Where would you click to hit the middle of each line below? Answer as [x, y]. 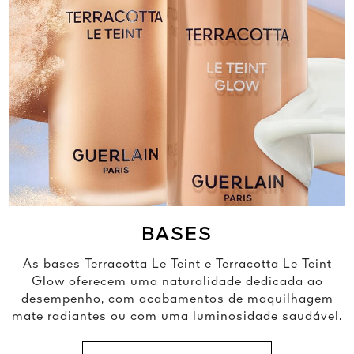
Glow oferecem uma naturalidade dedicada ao [177, 282]
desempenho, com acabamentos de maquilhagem [177, 299]
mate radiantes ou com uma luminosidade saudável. [177, 316]
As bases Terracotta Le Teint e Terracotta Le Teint [177, 264]
